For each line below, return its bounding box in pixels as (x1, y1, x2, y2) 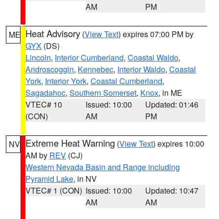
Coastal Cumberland (90, 75, 162, 87)
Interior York (45, 75, 87, 87)
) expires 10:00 (153, 138, 204, 149)
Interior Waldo (117, 64, 165, 75)
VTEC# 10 (25, 99, 62, 110)
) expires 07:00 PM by (118, 28, 194, 40)
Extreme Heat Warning (25, 136, 115, 149)
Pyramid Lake (25, 173, 73, 184)
